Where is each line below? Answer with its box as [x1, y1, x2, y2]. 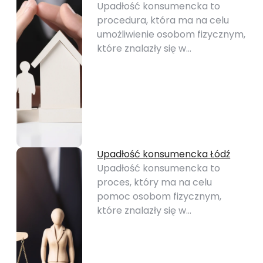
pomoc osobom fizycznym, [97, 190, 222, 203]
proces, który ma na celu [97, 176, 213, 189]
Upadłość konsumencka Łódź [97, 147, 231, 161]
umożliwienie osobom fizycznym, [97, 28, 246, 41]
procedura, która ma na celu [97, 14, 230, 27]
